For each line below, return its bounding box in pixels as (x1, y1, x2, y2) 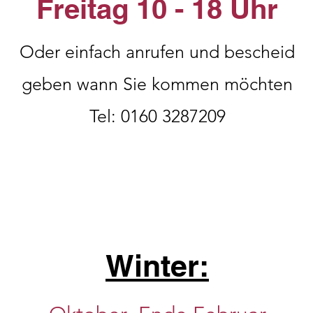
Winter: (105, 248, 209, 284)
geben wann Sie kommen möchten (22, 73, 293, 94)
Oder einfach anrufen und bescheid (20, 41, 295, 62)
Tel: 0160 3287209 (89, 105, 226, 126)
